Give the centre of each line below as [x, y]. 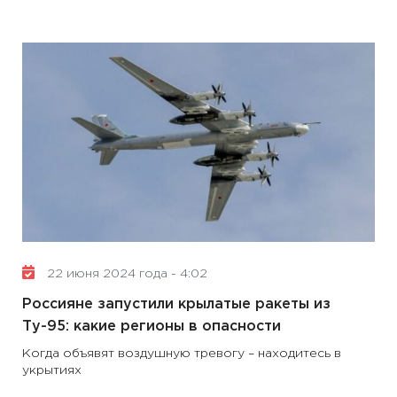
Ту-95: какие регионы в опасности [152, 327]
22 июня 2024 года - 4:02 [125, 274]
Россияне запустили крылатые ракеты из [176, 304]
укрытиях [52, 370]
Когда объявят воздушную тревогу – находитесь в [182, 354]
